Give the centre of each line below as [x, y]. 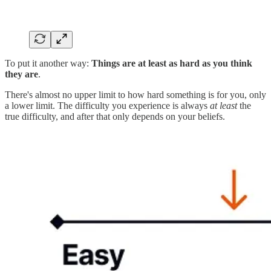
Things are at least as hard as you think [172, 64]
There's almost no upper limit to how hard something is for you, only [135, 95]
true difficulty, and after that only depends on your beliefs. [115, 117]
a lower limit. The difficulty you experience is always [107, 106]
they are [21, 74]
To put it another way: [48, 64]
